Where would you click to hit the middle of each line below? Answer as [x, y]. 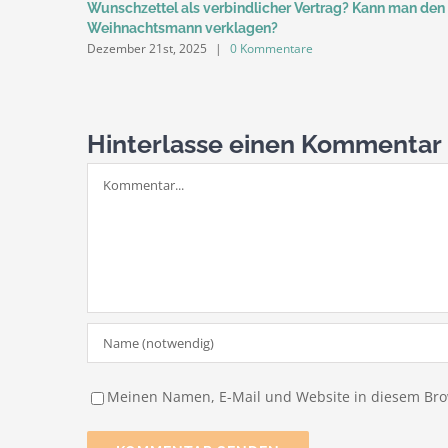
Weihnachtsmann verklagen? [182, 27]
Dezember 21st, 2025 [147, 48]
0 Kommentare [271, 48]
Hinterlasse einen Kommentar [264, 143]
